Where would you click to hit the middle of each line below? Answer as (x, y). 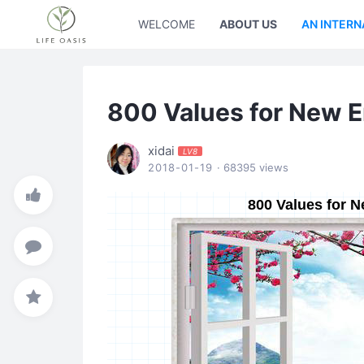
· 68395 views (253, 167)
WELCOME (167, 24)
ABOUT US (248, 24)
